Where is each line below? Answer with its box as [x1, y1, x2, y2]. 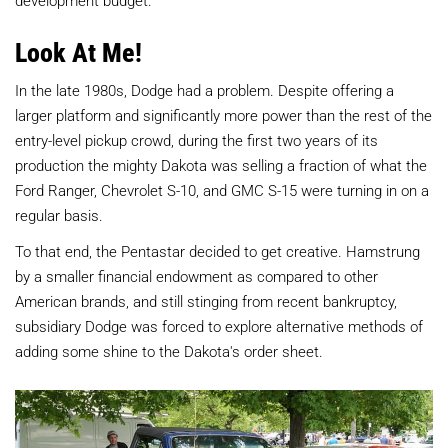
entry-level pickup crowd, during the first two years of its [15, 129, 378, 150]
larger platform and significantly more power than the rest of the [15, 104, 432, 125]
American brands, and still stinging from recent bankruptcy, [15, 290, 397, 311]
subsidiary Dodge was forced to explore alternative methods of [15, 315, 423, 336]
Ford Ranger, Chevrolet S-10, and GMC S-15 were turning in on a [15, 179, 429, 200]
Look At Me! [15, 34, 142, 69]
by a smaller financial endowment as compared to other [15, 265, 378, 286]
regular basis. [15, 204, 103, 225]
